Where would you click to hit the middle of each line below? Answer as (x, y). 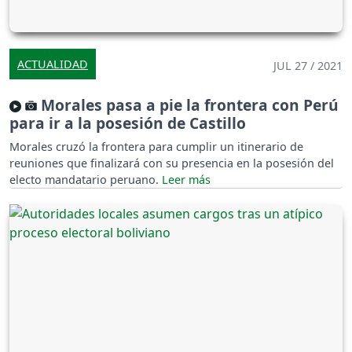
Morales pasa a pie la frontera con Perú (188, 104)
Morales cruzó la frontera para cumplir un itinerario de (156, 146)
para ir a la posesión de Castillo (128, 123)
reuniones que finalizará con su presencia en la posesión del (172, 163)
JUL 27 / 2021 (308, 65)
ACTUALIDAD (53, 64)
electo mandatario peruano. (86, 179)
